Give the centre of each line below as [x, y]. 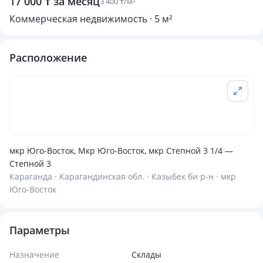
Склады [146, 254]
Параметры [40, 230]
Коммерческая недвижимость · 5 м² [91, 19]
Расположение [48, 58]
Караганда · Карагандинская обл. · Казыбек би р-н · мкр [123, 176]
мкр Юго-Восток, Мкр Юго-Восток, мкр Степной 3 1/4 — [121, 151]
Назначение [34, 254]
